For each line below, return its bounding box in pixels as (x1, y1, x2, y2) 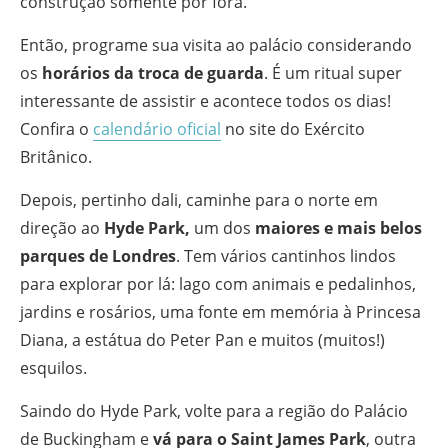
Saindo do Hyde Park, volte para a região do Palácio (20, 399, 408, 422)
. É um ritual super (264, 61, 402, 84)
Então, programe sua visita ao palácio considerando (20, 33, 412, 56)
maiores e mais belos (255, 216, 422, 239)
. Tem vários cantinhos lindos (176, 244, 396, 267)
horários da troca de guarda (38, 61, 264, 84)
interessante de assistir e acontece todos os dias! (20, 89, 391, 112)
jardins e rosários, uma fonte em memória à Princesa (20, 300, 421, 323)
